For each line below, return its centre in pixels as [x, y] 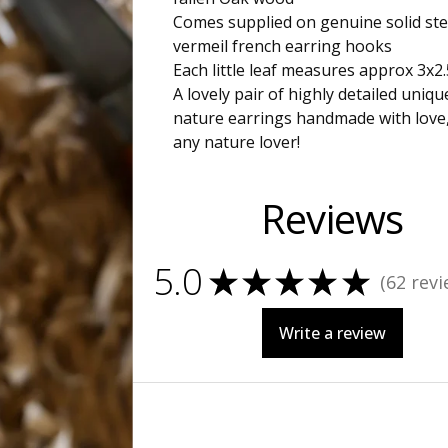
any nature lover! [236, 142]
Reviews [332, 218]
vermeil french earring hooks [282, 46]
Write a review [332, 333]
